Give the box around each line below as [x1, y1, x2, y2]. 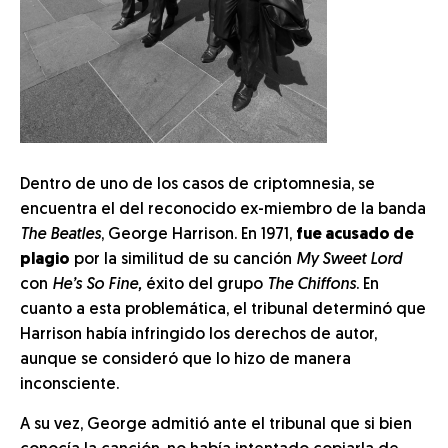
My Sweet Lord [296, 252, 402, 268]
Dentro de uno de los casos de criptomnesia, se [20, 177, 375, 193]
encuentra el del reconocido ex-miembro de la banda [20, 202, 426, 218]
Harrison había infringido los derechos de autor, [20, 327, 377, 343]
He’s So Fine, [52, 277, 142, 293]
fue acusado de [296, 227, 414, 243]
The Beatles [20, 227, 101, 243]
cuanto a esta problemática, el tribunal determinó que [20, 302, 426, 318]
